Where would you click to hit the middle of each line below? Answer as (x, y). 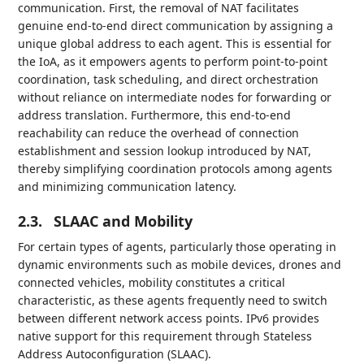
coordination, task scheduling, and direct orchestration (169, 79)
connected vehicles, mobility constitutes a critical (152, 282)
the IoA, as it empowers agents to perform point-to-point (173, 61)
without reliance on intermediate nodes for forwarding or (175, 97)
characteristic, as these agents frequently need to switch (173, 300)
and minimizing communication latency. (128, 186)
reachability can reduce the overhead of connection (159, 133)
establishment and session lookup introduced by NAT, (165, 151)
